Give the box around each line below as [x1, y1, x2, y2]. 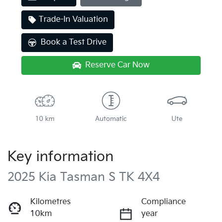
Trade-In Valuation [39, 15, 108, 25]
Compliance [141, 197, 186, 207]
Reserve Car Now [85, 60, 150, 70]
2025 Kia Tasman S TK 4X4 [7, 170, 160, 185]
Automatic [95, 115, 127, 123]
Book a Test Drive [41, 38, 107, 48]
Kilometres [30, 197, 71, 207]
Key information [7, 149, 113, 166]
